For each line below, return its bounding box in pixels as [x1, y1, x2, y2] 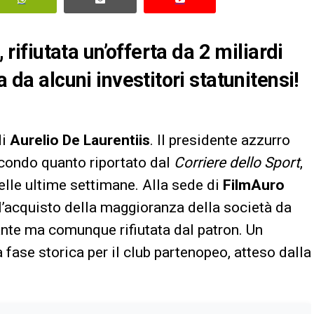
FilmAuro [223, 176, 285, 193]
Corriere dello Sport [174, 153, 300, 171]
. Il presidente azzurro [150, 131, 290, 149]
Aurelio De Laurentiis [10, 131, 150, 149]
